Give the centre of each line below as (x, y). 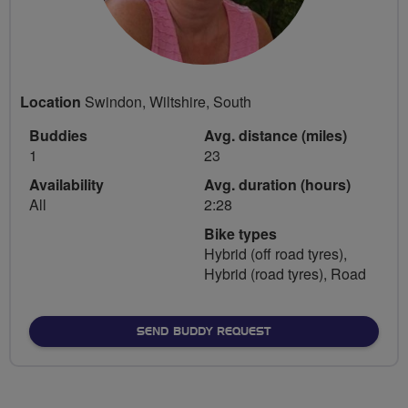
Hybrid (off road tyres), (275, 253)
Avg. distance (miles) (275, 135)
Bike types (240, 233)
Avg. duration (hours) (277, 184)
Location (51, 101)
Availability (66, 184)
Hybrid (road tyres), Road (285, 273)
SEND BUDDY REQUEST (204, 331)
